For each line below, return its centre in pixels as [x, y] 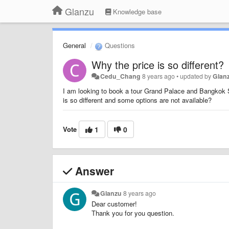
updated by [197, 76]
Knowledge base [136, 12]
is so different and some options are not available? [137, 100]
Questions [119, 45]
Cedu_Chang [121, 76]
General [74, 45]
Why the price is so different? [158, 64]
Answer [93, 170]
